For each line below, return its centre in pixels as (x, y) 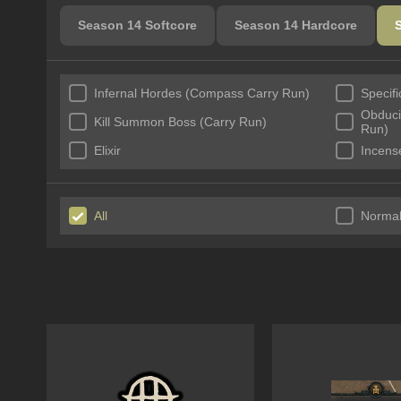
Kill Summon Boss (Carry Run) (180, 122)
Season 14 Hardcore (296, 25)
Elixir (107, 150)
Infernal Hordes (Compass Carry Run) (202, 93)
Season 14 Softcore (137, 25)
